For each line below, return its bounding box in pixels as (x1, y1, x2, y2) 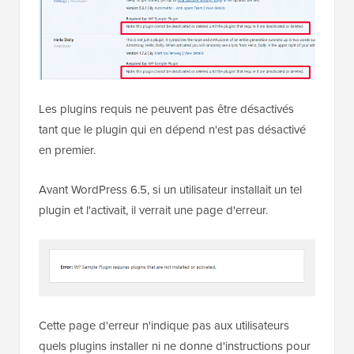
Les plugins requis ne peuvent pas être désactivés (39, 100, 294, 119)
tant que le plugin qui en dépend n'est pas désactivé (39, 121, 306, 139)
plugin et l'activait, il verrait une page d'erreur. (39, 201, 268, 220)
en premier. (39, 141, 96, 160)
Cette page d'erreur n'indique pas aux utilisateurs (39, 316, 289, 334)
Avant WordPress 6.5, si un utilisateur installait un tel (39, 181, 302, 199)
